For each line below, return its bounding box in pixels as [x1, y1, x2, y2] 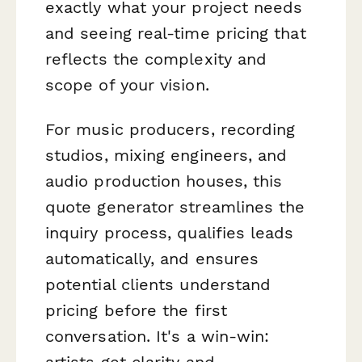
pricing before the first [45, 300, 227, 320]
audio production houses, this [45, 170, 283, 191]
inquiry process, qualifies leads [45, 222, 294, 242]
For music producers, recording [45, 119, 296, 139]
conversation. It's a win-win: [45, 326, 270, 346]
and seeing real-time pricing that [45, 23, 306, 43]
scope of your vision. [45, 74, 209, 95]
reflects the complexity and [45, 48, 267, 69]
